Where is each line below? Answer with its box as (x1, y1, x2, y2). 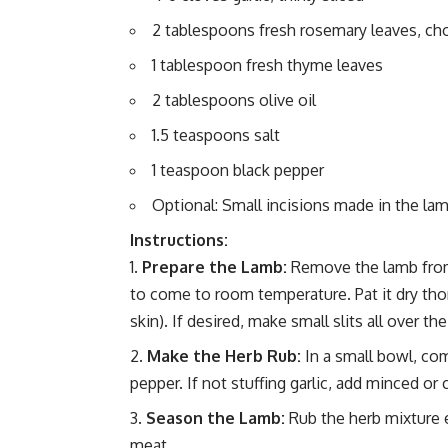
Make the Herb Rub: (147, 346, 301, 367)
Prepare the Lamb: (142, 257, 287, 278)
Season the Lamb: (146, 408, 285, 429)
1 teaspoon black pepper (152, 160, 324, 181)
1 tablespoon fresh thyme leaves (152, 55, 383, 76)
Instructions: (130, 230, 228, 251)
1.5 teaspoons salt (152, 125, 280, 146)
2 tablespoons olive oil (152, 90, 316, 111)
